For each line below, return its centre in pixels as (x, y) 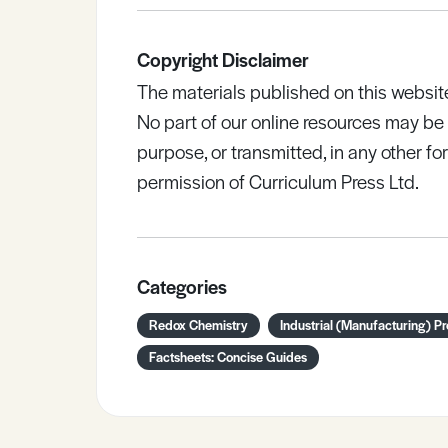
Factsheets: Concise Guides (228, 356)
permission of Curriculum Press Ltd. (278, 181)
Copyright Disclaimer (223, 59)
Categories (182, 286)
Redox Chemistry (198, 324)
